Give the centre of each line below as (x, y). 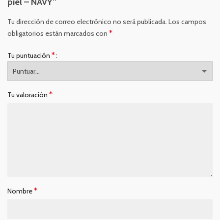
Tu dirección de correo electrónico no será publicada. (87, 22)
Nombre (21, 191)
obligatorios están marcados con (58, 33)
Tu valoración (28, 95)
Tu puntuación (29, 56)
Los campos (187, 22)
